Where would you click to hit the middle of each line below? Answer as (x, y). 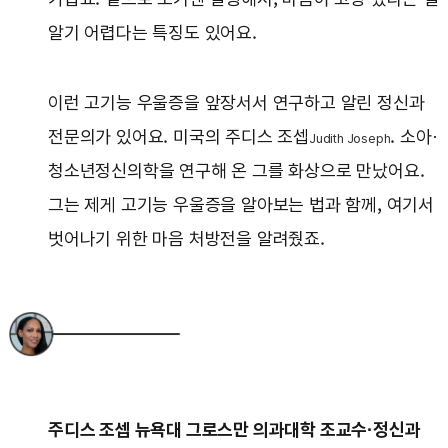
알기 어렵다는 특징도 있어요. (155, 33)
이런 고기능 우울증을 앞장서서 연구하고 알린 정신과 (236, 103)
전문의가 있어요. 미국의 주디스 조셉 (178, 137)
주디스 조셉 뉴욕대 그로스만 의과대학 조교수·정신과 (234, 430)
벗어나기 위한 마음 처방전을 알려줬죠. (189, 239)
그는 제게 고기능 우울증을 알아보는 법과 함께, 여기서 (241, 205)
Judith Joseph (350, 139)
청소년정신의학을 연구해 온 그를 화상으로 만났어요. (236, 171)
